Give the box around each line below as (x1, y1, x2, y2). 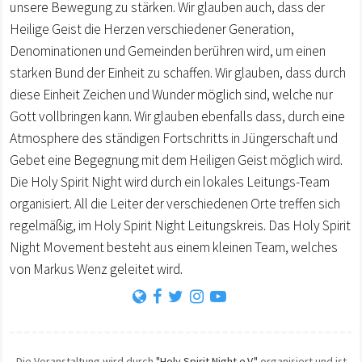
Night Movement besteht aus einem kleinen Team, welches (10, 238, 338, 257)
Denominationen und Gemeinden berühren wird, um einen (10, 42, 326, 61)
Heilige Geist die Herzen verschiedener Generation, (10, 20, 294, 39)
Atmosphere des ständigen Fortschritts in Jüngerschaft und (10, 129, 338, 148)
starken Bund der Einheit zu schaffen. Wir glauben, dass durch (10, 64, 346, 82)
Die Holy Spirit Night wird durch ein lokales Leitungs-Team (10, 173, 330, 192)
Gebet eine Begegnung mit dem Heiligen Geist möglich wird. (10, 151, 343, 170)
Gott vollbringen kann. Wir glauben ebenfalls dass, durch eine (10, 107, 345, 126)
